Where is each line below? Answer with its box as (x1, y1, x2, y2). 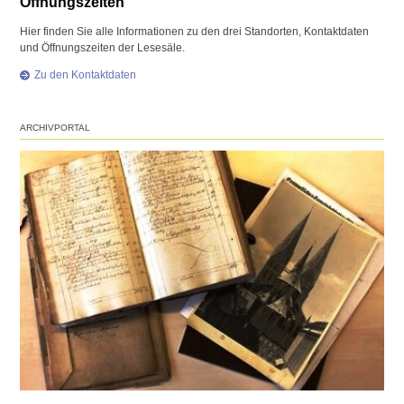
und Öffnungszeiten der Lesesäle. (20, 41, 186, 54)
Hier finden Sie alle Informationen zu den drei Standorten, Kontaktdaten (20, 24, 370, 38)
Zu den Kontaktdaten (34, 68, 137, 81)
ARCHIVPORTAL (20, 122, 91, 133)
